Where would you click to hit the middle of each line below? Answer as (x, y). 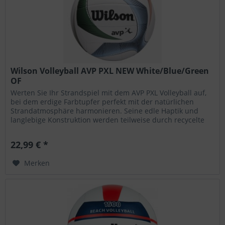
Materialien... (33, 129)
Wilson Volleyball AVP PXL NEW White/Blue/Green (110, 71)
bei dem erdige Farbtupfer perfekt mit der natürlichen (102, 101)
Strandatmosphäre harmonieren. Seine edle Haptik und (105, 110)
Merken (37, 163)
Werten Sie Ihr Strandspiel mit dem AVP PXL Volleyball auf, (109, 92)
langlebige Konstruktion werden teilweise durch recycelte (108, 120)
